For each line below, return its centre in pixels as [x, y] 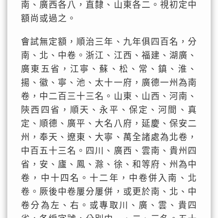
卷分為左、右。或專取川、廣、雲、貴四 [109, 205]
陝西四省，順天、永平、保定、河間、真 [109, 110]
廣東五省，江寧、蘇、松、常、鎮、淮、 [109, 69]
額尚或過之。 [49, 18]
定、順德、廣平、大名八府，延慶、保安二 [109, 124]
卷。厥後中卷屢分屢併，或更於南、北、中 [109, 192]
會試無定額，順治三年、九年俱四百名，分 [109, 42]
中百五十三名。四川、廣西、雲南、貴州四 [109, 151]
